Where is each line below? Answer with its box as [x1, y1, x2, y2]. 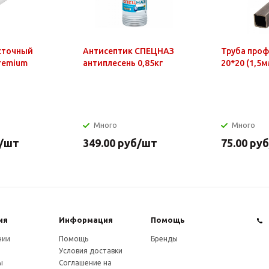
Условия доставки [59, 246, 123, 255]
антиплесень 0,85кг [83, 58, 163, 68]
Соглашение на [59, 258, 112, 267]
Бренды [150, 234, 178, 243]
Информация [59, 215, 113, 224]
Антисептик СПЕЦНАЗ [83, 46, 174, 56]
